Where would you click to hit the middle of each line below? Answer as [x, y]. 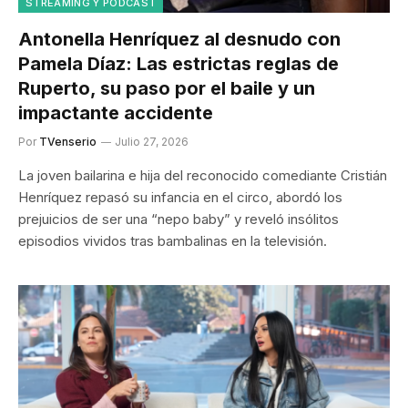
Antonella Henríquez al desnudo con [179, 39]
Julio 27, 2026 [152, 141]
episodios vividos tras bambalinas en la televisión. [173, 240]
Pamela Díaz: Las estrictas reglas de [178, 63]
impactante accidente [116, 112]
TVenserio [68, 141]
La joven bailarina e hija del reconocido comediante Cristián [203, 175]
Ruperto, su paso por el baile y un [167, 88]
